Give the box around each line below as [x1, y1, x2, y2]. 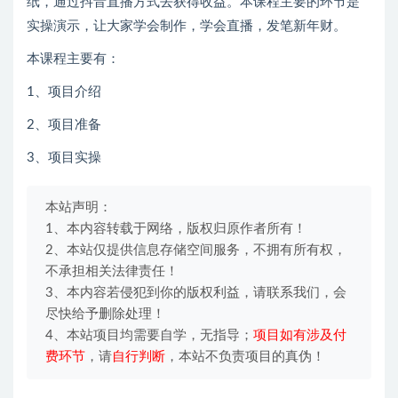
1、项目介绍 [27, 84, 101, 99]
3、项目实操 [27, 150, 101, 164]
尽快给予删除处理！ [45, 306, 165, 321]
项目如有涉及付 [253, 328, 346, 342]
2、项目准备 [27, 117, 101, 131]
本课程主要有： [27, 52, 120, 66]
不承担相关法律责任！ [45, 264, 179, 278]
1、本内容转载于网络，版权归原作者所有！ [45, 221, 306, 235]
